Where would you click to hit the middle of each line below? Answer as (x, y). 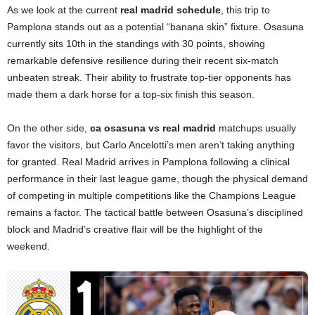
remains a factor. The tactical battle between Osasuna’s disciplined (155, 212)
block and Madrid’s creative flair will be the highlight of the (135, 229)
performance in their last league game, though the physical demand (157, 178)
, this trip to (245, 9)
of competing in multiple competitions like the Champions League (152, 195)
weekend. (28, 246)
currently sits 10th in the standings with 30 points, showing (136, 43)
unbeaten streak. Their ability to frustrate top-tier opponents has (149, 77)
